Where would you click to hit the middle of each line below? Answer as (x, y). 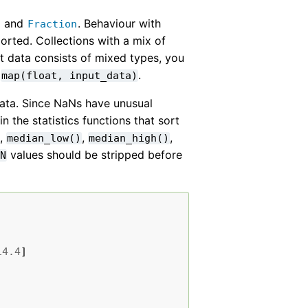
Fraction (53, 24)
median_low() (44, 138)
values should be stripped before (95, 154)
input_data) (104, 75)
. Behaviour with (120, 23)
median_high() (129, 138)
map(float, (33, 75)
